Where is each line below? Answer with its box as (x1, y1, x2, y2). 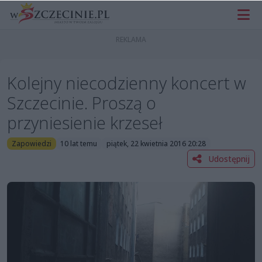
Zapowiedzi (11, 138, 51, 149)
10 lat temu (60, 138, 98, 149)
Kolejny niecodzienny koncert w (7, 71, 246, 95)
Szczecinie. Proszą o (7, 91, 156, 115)
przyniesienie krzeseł (7, 111, 163, 135)
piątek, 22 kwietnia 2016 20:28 (106, 138, 206, 149)
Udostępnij (206, 153, 250, 164)
